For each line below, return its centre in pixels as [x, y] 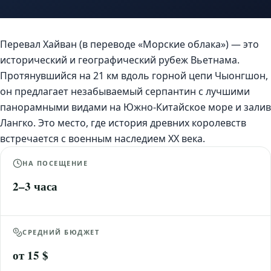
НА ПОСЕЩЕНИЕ [55, 163]
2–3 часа [35, 186]
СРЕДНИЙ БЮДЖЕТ [61, 232]
